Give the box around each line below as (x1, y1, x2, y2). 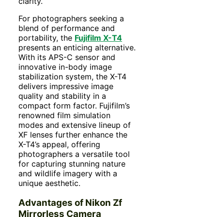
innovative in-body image (18, 62, 112, 72)
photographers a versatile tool (18, 149, 130, 159)
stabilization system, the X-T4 (18, 71, 126, 81)
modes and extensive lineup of (18, 120, 131, 130)
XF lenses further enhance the (18, 129, 127, 139)
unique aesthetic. (18, 178, 80, 188)
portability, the (18, 32, 75, 43)
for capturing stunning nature (18, 158, 125, 169)
